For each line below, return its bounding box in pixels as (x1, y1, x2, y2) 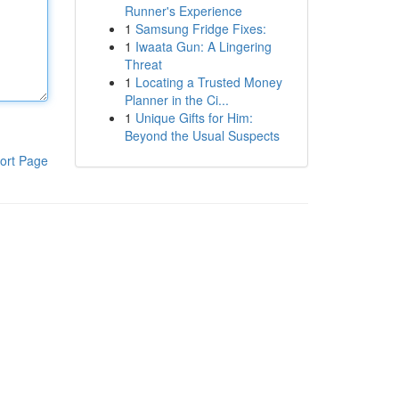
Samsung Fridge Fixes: (134, 20, 266, 37)
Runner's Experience (124, 2, 242, 20)
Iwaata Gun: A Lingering (134, 37, 272, 55)
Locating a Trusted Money (134, 73, 282, 91)
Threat (124, 55, 162, 73)
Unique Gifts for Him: (134, 109, 253, 126)
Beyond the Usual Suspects (124, 126, 280, 144)
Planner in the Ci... (124, 91, 229, 109)
